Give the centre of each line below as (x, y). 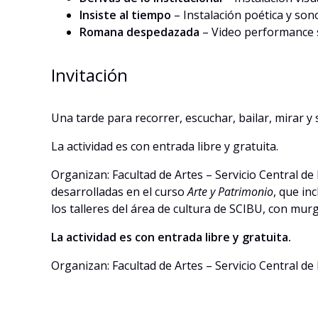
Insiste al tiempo (125, 15)
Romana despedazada (139, 32)
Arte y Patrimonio (230, 191)
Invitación (89, 75)
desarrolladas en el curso (119, 191)
